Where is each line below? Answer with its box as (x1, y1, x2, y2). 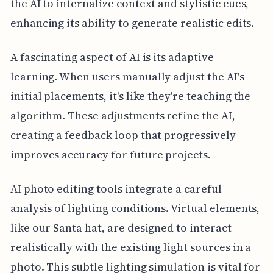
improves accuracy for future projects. (10, 147, 211, 163)
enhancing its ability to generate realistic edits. (10, 15, 255, 31)
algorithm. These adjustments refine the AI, (10, 108, 235, 124)
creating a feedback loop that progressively (10, 127, 236, 143)
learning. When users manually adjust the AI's (10, 69, 244, 85)
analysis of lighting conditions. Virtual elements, (10, 200, 260, 216)
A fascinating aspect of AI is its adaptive (10, 49, 214, 65)
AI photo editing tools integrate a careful (10, 181, 222, 197)
